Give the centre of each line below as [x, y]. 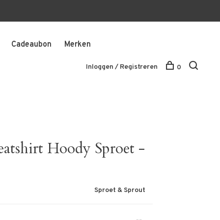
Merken [77, 45]
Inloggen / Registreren [122, 67]
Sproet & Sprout [120, 190]
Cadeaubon [31, 45]
